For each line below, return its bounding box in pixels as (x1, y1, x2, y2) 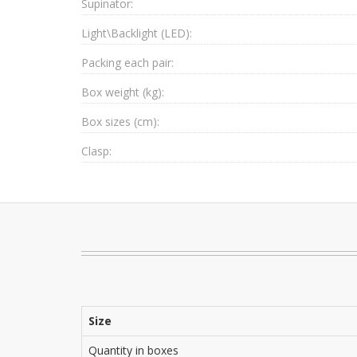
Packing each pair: (81, 55, 174, 70)
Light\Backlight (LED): (81, 25, 192, 41)
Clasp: (81, 143, 112, 159)
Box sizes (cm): (81, 114, 159, 129)
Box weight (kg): (81, 84, 164, 100)
